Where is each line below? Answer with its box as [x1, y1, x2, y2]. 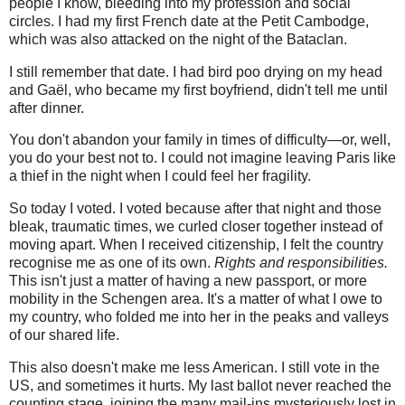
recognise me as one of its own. [9, 255, 214, 271]
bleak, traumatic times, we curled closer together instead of [9, 219, 382, 235]
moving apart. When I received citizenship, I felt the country [9, 237, 383, 253]
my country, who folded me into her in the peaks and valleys [9, 309, 389, 325]
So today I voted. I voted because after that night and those [9, 201, 381, 217]
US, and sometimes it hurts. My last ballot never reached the [9, 378, 391, 394]
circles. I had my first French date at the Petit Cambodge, [9, 13, 369, 29]
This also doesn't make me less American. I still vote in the [9, 360, 380, 376]
